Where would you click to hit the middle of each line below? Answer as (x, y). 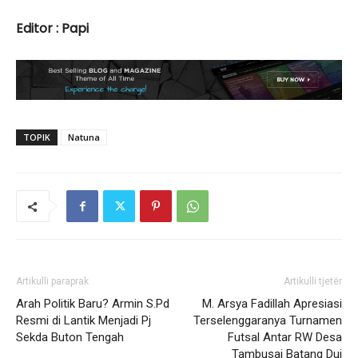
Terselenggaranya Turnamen (268, 320)
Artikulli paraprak (52, 281)
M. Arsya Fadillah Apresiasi (272, 303)
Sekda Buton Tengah (70, 337)
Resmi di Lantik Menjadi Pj (84, 320)
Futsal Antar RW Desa (285, 337)
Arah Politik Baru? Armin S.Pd (93, 303)
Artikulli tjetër (313, 281)
